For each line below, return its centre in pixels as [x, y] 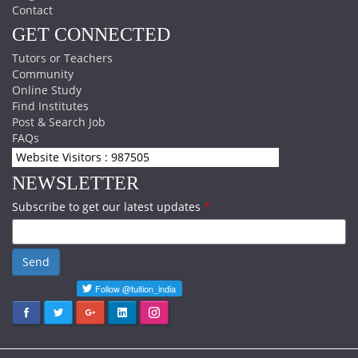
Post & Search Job [59, 122]
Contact [32, 10]
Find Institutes [50, 106]
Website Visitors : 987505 [83, 157]
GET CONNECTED [91, 35]
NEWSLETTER [76, 183]
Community [43, 74]
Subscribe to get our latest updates [108, 207]
